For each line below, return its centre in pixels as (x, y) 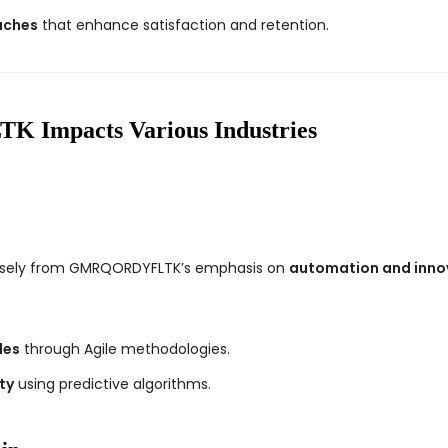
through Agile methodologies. (125, 348)
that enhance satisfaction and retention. (183, 24)
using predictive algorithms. (112, 383)
